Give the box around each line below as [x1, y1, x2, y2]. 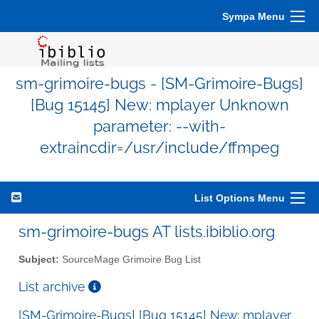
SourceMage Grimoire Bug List [59, 253, 201, 265]
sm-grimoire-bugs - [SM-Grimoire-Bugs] [16, 75, 303, 93]
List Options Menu [194, 192, 285, 204]
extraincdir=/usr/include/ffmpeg [40, 139, 279, 157]
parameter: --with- [93, 117, 226, 135]
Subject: [19, 253, 59, 265]
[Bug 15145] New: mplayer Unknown [30, 96, 289, 114]
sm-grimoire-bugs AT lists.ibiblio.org [19, 222, 275, 241]
